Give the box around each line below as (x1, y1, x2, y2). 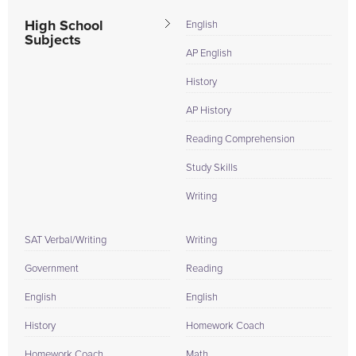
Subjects (25, 33, 81, 48)
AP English (186, 48, 232, 59)
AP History (186, 106, 231, 116)
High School (25, 19, 103, 33)
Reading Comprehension (186, 134, 295, 145)
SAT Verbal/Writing (25, 235, 106, 246)
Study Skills (186, 163, 238, 173)
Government (25, 264, 79, 274)
